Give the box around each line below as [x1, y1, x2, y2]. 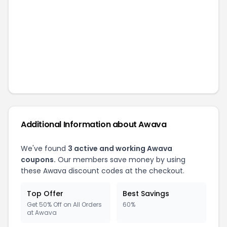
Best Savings [123, 188, 169, 199]
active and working [72, 143, 147, 154]
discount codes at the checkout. [66, 166, 184, 176]
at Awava [27, 208, 57, 217]
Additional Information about [21, 119, 139, 130]
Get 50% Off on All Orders [27, 200, 102, 209]
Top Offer [27, 188, 63, 199]
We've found [21, 143, 68, 154]
